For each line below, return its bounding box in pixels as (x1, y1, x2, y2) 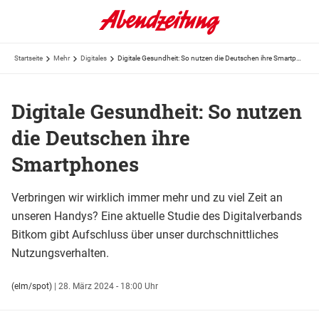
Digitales (80, 54, 107, 62)
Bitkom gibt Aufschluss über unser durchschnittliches (11, 227, 278, 241)
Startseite (14, 54, 43, 62)
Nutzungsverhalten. (11, 246, 109, 260)
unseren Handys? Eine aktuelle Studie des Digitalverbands (11, 209, 302, 223)
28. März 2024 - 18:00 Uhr (58, 281, 158, 291)
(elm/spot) (11, 281, 52, 291)
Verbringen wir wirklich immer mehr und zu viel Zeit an (11, 190, 283, 204)
